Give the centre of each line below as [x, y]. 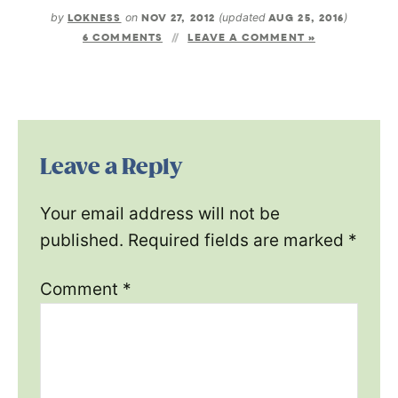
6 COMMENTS [123, 39]
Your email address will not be [160, 214]
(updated [244, 17]
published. [82, 240]
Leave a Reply [111, 167]
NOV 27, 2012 [178, 19]
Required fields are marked [238, 240]
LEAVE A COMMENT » [251, 39]
